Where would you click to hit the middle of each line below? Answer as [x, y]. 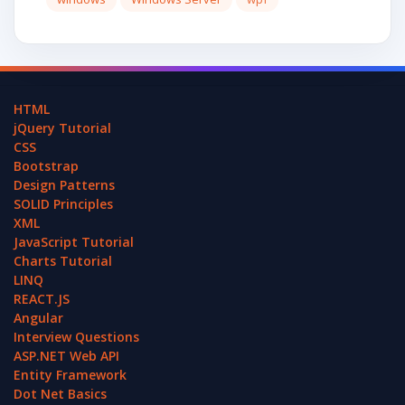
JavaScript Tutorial [74, 242]
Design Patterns [64, 185]
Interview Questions [76, 337]
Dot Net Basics [60, 394]
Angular [38, 318]
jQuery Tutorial [62, 128]
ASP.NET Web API [66, 356]
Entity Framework [70, 375]
